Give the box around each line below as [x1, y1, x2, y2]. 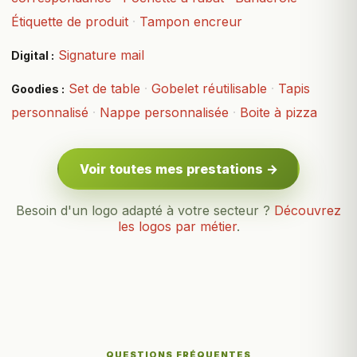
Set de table [69, 80, 140, 97]
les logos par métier [117, 218, 237, 235]
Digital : [11, 49, 54, 63]
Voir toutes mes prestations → [79, 161, 278, 178]
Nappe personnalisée [100, 104, 229, 121]
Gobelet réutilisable [151, 80, 267, 97]
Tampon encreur [139, 14, 242, 30]
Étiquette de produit [11, 14, 128, 30]
